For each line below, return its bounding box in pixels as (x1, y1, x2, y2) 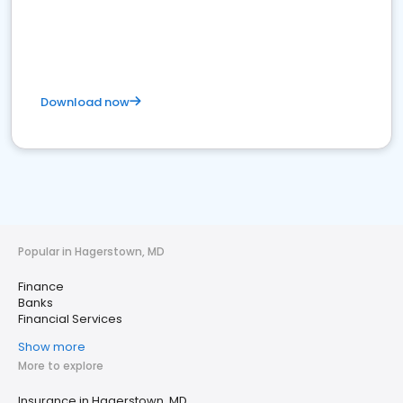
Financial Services (18, 310, 122, 327)
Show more (18, 338, 85, 355)
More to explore (18, 358, 103, 373)
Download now (40, 94, 130, 111)
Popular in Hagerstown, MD (18, 244, 165, 259)
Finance (18, 278, 64, 295)
